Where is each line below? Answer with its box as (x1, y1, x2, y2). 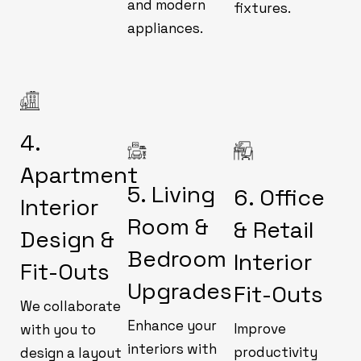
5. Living (127, 179, 215, 209)
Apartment (20, 160, 138, 189)
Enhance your (127, 316, 217, 334)
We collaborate (20, 297, 121, 315)
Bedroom (127, 243, 226, 273)
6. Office (234, 182, 326, 212)
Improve (234, 319, 287, 338)
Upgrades (127, 276, 232, 305)
